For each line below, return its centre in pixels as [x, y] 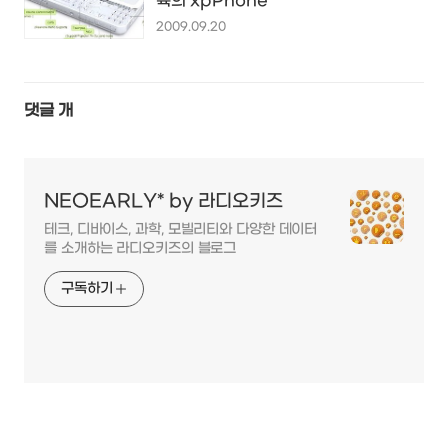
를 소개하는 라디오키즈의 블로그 [140, 248]
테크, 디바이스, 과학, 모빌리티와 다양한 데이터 [181, 229]
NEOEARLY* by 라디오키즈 [163, 201]
